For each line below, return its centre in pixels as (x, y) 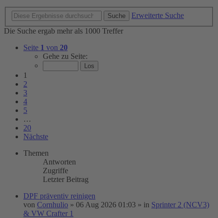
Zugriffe (55, 171)
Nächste (36, 136)
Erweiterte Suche (158, 15)
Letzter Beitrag (66, 179)
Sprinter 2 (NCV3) (180, 205)
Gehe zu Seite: (65, 56)
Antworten (59, 162)
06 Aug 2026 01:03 (106, 205)
